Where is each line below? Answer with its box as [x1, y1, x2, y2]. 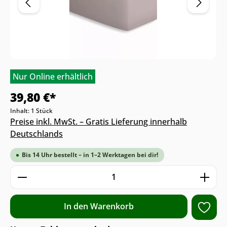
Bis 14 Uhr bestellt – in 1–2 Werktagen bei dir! [22, 150, 158, 159]
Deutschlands [10, 128, 63, 139]
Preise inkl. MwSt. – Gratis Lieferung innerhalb [10, 116, 187, 127]
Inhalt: [10, 106, 31, 115]
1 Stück [31, 106, 53, 115]
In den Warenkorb [64, 201, 134, 212]
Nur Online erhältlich [13, 71, 93, 82]
